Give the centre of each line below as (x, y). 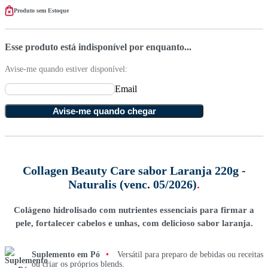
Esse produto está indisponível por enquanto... (98, 47)
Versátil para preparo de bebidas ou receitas (189, 255)
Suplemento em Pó (66, 255)
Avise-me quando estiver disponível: (66, 69)
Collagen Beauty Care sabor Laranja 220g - (134, 171)
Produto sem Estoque (41, 10)
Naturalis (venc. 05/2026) (133, 185)
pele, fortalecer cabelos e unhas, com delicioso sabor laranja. (134, 223)
